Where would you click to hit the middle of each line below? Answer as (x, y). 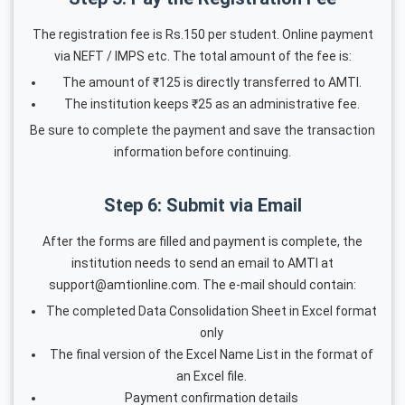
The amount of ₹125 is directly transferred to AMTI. (212, 82)
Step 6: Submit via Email (202, 205)
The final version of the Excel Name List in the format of (212, 354)
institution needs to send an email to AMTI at (202, 263)
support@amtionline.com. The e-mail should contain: (202, 284)
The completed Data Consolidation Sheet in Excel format (212, 311)
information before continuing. (202, 151)
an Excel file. (212, 376)
